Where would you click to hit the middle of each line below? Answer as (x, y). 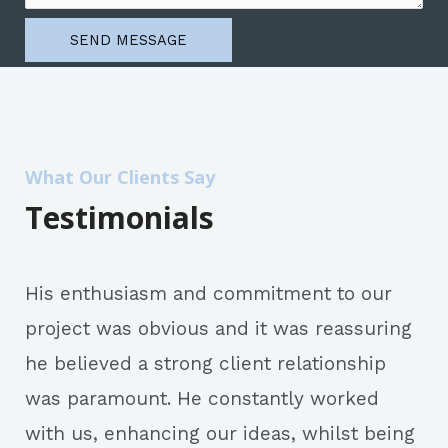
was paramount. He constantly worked (202, 398)
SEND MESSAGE (128, 39)
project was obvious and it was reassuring (218, 328)
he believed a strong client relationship (205, 363)
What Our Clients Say (120, 176)
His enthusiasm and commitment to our (208, 293)
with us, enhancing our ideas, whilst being (220, 433)
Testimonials (119, 217)
